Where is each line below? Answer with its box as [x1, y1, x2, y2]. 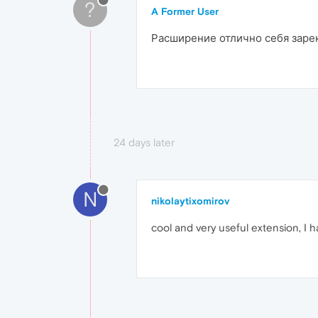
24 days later [114, 136, 175, 149]
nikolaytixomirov [151, 195, 229, 207]
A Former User [151, 6, 219, 18]
